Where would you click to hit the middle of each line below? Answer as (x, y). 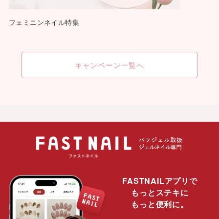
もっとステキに (160, 193)
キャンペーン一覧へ (109, 65)
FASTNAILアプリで (160, 181)
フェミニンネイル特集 (44, 22)
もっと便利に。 (160, 204)
